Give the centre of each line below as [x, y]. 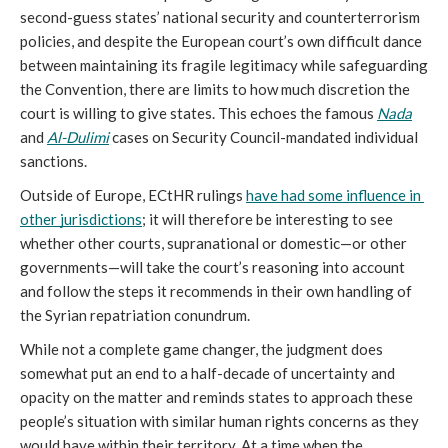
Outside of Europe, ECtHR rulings [133, 194]
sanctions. [55, 160]
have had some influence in [333, 194]
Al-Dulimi [78, 136]
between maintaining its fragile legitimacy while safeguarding [224, 64]
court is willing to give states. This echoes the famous [198, 112]
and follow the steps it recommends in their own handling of [216, 290]
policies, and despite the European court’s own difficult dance [221, 40]
